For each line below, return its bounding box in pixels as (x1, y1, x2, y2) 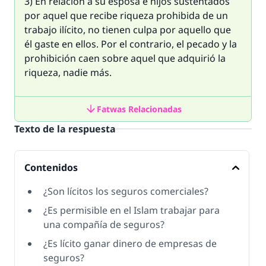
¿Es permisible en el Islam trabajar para (43, 204, 220, 217)
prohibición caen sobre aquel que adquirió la (24, 52, 226, 65)
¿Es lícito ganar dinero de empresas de (43, 237, 217, 250)
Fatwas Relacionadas (96, 103, 182, 115)
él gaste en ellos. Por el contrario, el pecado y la (24, 37, 237, 50)
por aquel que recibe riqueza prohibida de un (24, 9, 228, 22)
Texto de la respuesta (14, 122, 116, 135)
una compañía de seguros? (43, 218, 164, 231)
